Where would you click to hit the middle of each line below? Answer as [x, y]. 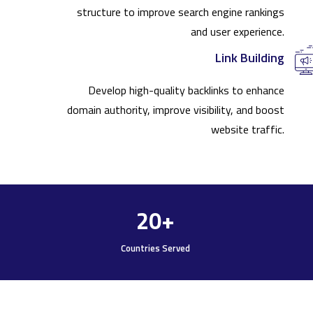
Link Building [250, 58]
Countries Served [155, 248]
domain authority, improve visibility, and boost [176, 110]
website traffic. [248, 130]
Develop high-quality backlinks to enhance [186, 90]
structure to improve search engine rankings [181, 12]
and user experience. [238, 32]
